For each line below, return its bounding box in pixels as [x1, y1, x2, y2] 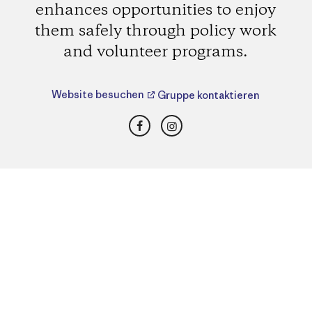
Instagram [171, 113, 231, 130]
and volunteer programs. [63, 41, 249, 63]
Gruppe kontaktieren [157, 88, 259, 102]
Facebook [139, 113, 194, 130]
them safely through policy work [35, 20, 277, 42]
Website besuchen [52, 88, 146, 102]
